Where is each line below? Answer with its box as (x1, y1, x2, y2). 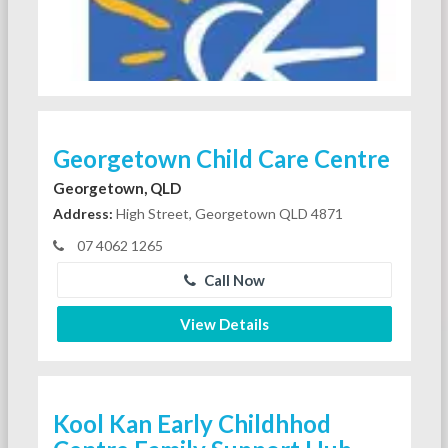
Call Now (200, 270, 265, 289)
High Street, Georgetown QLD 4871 (112, 204, 343, 222)
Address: (52, 204, 113, 222)
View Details (179, 314, 269, 333)
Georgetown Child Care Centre (52, 143, 390, 173)
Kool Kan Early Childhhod (52, 408, 331, 438)
